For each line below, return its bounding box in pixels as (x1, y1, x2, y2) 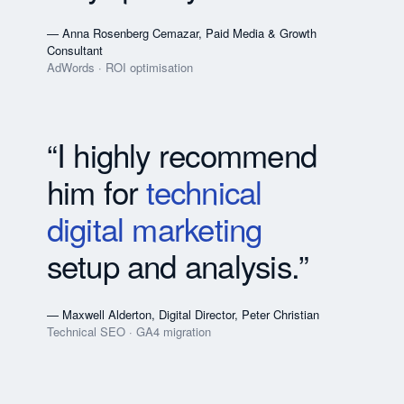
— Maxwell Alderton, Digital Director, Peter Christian (46, 305, 319, 323)
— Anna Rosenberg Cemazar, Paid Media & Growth (46, 23, 317, 41)
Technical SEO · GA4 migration (46, 322, 211, 340)
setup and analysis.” (46, 242, 309, 288)
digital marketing (46, 205, 262, 251)
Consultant (46, 41, 103, 59)
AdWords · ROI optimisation (46, 58, 193, 76)
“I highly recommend (46, 131, 317, 177)
